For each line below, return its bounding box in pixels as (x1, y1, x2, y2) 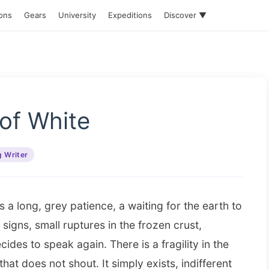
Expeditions (108, 10, 152, 20)
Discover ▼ (164, 10, 207, 20)
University (58, 10, 96, 20)
